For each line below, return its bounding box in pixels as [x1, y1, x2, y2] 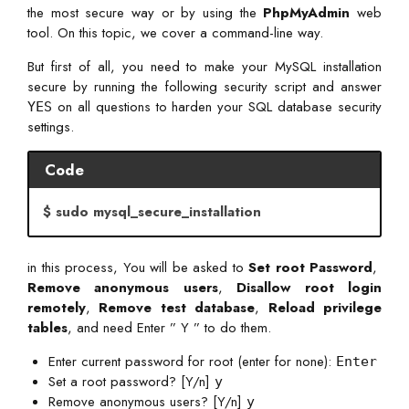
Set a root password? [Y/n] [47, 372, 215, 393]
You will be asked [122, 257, 227, 278]
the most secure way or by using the [27, 3, 264, 24]
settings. [27, 117, 74, 138]
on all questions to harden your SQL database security [52, 97, 382, 118]
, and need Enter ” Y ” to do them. [68, 318, 271, 339]
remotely [27, 298, 86, 319]
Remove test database [99, 298, 256, 319]
